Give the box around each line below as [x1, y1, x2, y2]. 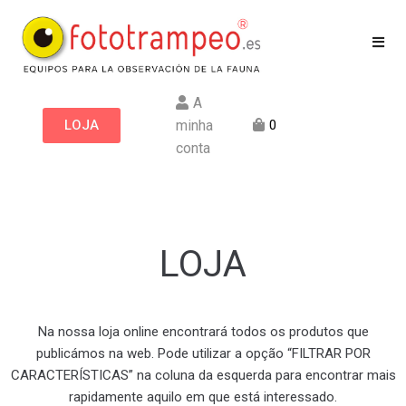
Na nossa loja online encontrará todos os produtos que [37, 323, 369, 340]
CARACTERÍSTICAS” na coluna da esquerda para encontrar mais [10, 366, 396, 383]
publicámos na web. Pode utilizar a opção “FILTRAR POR [35, 344, 371, 362]
